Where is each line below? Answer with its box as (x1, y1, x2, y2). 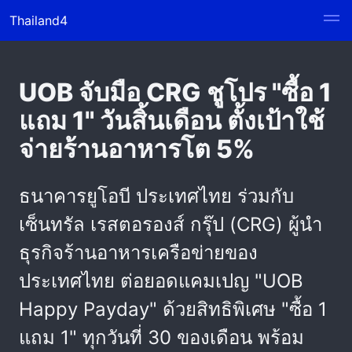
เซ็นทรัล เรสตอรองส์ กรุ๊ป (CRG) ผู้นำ (19, 213, 322, 236)
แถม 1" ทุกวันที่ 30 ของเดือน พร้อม (19, 326, 304, 349)
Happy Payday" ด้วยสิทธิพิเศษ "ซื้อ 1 (19, 298, 327, 321)
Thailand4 (9, 13, 68, 28)
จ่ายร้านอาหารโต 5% (19, 134, 255, 164)
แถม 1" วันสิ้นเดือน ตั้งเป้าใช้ (19, 105, 324, 136)
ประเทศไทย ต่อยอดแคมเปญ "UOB (19, 269, 303, 292)
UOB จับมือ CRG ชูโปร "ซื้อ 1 (19, 77, 332, 108)
